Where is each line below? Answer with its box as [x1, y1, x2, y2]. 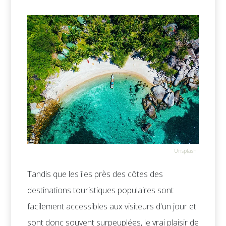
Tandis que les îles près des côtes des [27, 168, 163, 180]
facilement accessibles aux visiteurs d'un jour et [27, 201, 196, 212]
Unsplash [174, 147, 197, 155]
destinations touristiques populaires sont [27, 185, 174, 196]
